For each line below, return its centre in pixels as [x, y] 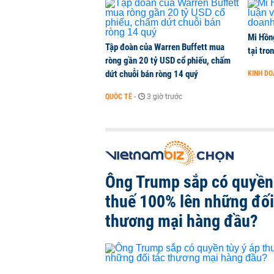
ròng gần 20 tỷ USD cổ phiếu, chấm [168, 61]
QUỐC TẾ [119, 97]
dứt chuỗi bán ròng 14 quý [152, 74]
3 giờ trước [165, 97]
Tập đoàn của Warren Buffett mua [165, 47]
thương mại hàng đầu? [182, 221]
